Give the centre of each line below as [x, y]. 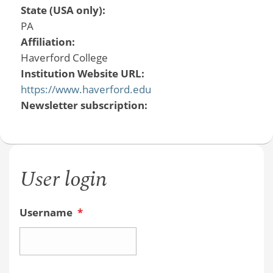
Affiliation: [49, 41]
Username [47, 213]
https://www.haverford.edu [86, 89]
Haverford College [64, 57]
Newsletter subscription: [85, 105]
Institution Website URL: [83, 73]
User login [63, 180]
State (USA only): [64, 10]
